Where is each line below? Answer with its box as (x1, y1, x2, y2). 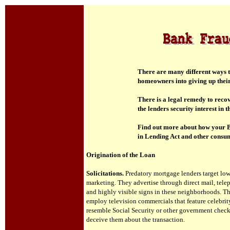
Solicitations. (86, 169, 124, 177)
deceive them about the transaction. (86, 216, 185, 223)
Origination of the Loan (86, 151, 155, 159)
